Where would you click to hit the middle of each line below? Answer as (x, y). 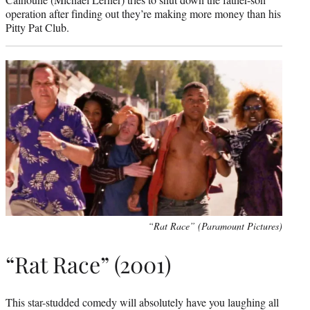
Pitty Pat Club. (37, 27)
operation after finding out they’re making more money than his (143, 13)
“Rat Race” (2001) (88, 264)
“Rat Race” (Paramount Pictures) (215, 226)
